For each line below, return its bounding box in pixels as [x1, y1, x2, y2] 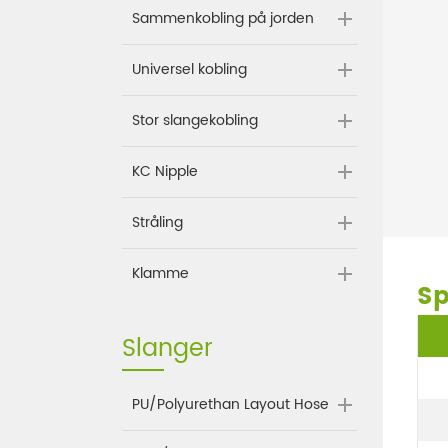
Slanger [122, 329, 213, 370]
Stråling [132, 211, 183, 235]
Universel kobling [132, 58, 247, 82]
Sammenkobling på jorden [132, 7, 314, 31]
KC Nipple [132, 160, 198, 184]
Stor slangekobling [132, 109, 258, 133]
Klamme [132, 262, 189, 286]
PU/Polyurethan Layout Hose [132, 393, 329, 417]
